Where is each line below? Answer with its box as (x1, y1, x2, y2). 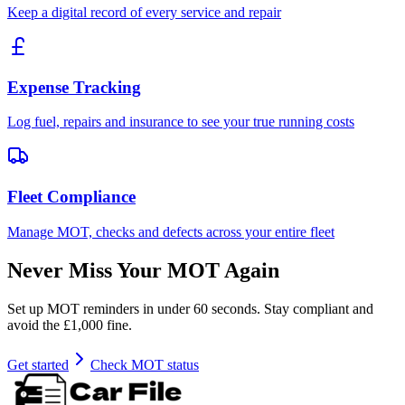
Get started (7, 356, 69, 372)
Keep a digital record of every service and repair (7, 5, 281, 20)
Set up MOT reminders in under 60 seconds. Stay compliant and (7, 300, 373, 316)
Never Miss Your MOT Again (7, 258, 279, 282)
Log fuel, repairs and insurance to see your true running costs (7, 114, 354, 130)
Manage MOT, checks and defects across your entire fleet (7, 223, 334, 240)
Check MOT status (90, 356, 199, 372)
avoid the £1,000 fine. (7, 316, 132, 333)
